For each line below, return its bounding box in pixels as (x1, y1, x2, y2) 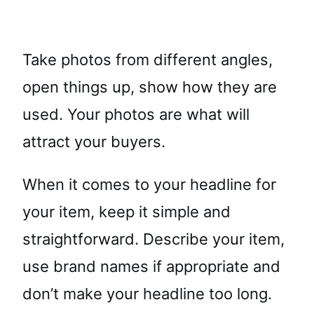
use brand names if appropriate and (22, 257, 280, 275)
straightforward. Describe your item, (22, 229, 285, 248)
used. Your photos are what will (22, 104, 250, 123)
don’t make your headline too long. (22, 284, 272, 303)
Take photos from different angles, (22, 50, 273, 69)
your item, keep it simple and (22, 202, 231, 221)
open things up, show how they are (22, 77, 277, 96)
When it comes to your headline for (22, 175, 276, 193)
